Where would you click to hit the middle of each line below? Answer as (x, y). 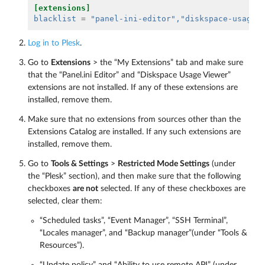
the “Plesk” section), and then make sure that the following (134, 176)
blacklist (55, 18)
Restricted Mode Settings (164, 164)
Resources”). (62, 245)
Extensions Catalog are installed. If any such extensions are (134, 132)
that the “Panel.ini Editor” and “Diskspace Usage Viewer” (129, 75)
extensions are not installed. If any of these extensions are (133, 87)
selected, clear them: (65, 201)
